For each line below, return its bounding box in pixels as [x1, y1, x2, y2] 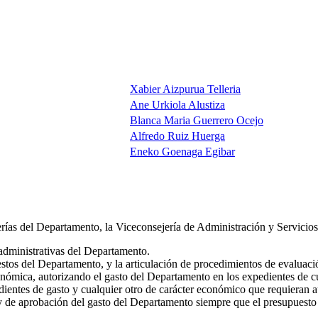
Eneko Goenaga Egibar [130, 146, 235, 158]
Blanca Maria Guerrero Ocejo [130, 114, 263, 127]
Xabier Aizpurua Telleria [130, 83, 241, 96]
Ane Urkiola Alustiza [130, 99, 225, 111]
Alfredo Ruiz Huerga [130, 130, 225, 143]
